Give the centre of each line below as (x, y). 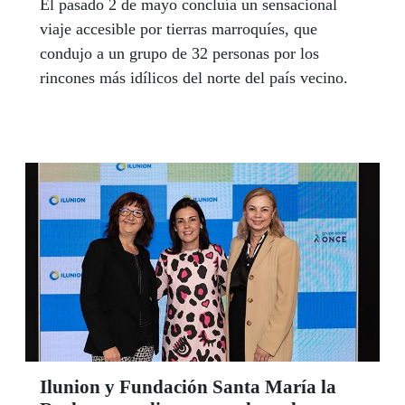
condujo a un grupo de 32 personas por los (179, 53)
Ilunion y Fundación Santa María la (188, 387)
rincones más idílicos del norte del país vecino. (196, 77)
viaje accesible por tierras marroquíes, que (179, 28)
